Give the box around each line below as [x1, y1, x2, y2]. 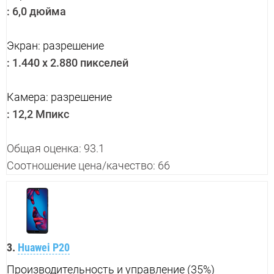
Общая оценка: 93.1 [7, 142, 105, 155]
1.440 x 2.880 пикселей [10, 56, 128, 70]
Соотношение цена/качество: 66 [7, 159, 170, 172]
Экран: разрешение [7, 39, 104, 53]
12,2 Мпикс [10, 108, 69, 121]
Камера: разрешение [7, 91, 112, 104]
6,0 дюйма [10, 5, 66, 18]
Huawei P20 [18, 241, 70, 254]
